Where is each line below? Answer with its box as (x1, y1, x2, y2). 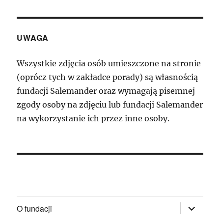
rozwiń (179, 200, 206, 212)
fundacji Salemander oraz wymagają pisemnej (17, 86, 195, 96)
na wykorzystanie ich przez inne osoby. (17, 113, 170, 124)
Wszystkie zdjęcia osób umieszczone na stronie (17, 58, 201, 69)
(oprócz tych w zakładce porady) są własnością (17, 72, 198, 82)
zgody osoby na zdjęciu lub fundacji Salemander (17, 100, 203, 110)
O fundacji (17, 202, 53, 214)
